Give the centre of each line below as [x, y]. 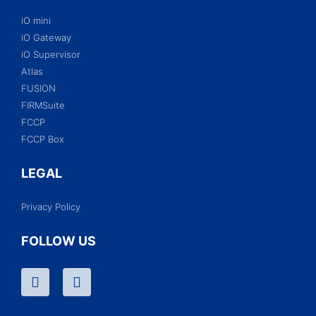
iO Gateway [46, 37]
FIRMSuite [43, 105]
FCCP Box [43, 139]
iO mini [36, 20]
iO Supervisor [51, 54]
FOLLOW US [59, 241]
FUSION [38, 88]
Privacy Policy [51, 207]
